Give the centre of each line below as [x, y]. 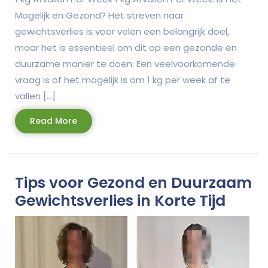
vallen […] [35, 96]
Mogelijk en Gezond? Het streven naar [99, 15]
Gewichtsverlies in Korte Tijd [120, 200]
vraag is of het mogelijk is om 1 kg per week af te [123, 80]
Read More [54, 121]
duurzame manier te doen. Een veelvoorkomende [125, 63]
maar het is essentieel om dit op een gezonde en [126, 47]
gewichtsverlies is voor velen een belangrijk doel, [122, 31]
